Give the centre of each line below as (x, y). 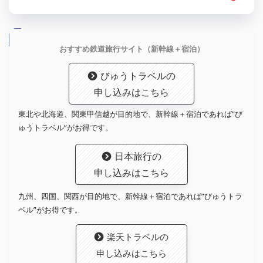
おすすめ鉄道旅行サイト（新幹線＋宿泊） (131, 48)
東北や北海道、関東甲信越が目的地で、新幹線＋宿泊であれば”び (130, 114)
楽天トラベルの (138, 237)
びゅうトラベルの (138, 75)
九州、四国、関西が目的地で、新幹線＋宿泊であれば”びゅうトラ (130, 196)
